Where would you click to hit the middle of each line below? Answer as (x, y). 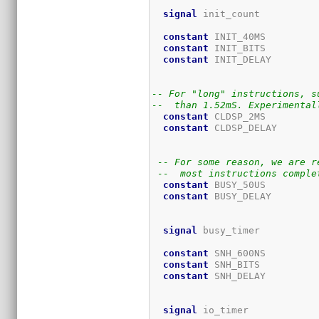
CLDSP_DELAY (263, 127)
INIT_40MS (263, 36)
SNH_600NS (263, 253)
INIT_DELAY (263, 59)
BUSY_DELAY (263, 196)
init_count (257, 14)
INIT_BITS (263, 48)
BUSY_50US (263, 184)
